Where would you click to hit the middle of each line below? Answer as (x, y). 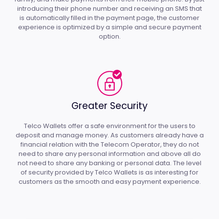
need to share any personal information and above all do (109, 154)
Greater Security (109, 106)
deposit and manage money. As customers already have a (109, 135)
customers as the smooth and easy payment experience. (109, 182)
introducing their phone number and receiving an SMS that (109, 9)
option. (109, 37)
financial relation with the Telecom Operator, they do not (109, 145)
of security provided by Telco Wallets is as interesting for (109, 173)
